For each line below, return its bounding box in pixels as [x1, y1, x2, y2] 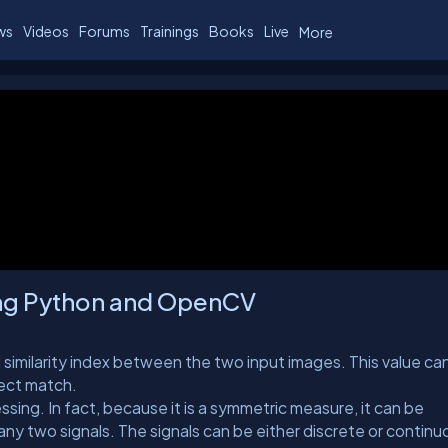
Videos [23, 21, 69, 40]
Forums [79, 21, 130, 40]
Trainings [140, 21, 199, 40]
